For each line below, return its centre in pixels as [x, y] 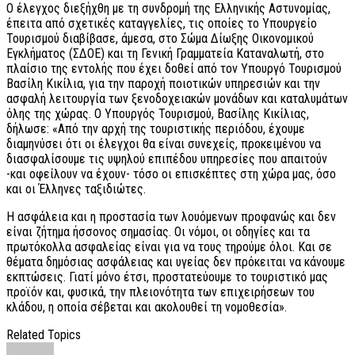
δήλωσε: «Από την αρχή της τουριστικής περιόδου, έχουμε [156, 129]
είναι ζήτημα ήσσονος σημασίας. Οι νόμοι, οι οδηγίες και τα [158, 232]
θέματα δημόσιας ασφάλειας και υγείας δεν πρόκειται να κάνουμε [176, 262]
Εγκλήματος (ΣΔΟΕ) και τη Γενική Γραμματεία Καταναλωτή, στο [165, 54]
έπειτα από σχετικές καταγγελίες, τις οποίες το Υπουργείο [162, 24]
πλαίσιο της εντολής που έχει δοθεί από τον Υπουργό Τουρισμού [174, 69]
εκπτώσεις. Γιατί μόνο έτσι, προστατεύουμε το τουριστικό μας [167, 277]
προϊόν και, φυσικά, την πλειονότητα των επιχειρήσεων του [160, 292]
